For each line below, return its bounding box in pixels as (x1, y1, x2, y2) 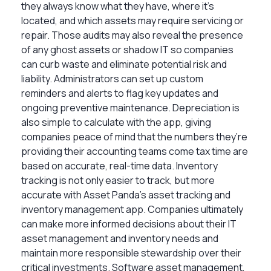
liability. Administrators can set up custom (21, 71, 203, 85)
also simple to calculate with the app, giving (21, 115, 211, 129)
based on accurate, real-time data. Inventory (21, 158, 218, 172)
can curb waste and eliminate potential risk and (21, 57, 227, 71)
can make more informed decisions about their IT (21, 217, 237, 230)
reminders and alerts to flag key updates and (21, 86, 218, 100)
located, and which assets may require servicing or (21, 13, 244, 27)
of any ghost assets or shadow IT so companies (21, 42, 233, 56)
